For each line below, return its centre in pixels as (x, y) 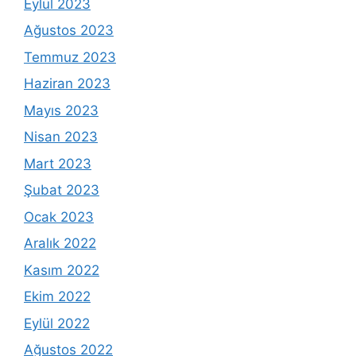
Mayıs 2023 (61, 110)
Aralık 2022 (60, 244)
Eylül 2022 (57, 323)
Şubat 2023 (62, 190)
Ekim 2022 (57, 297)
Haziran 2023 (67, 84)
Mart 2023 (58, 163)
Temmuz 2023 (70, 57)
